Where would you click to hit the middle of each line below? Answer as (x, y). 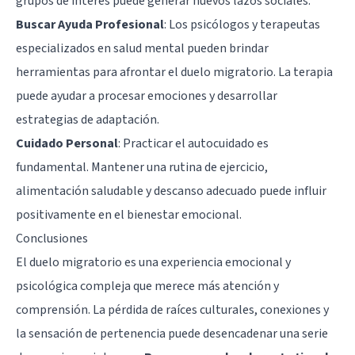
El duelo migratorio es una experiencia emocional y (153, 263)
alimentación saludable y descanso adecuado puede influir (171, 191)
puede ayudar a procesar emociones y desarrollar (147, 96)
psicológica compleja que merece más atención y (147, 286)
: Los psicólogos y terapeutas (242, 25)
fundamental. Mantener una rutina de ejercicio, (142, 168)
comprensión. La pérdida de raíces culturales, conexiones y (172, 310)
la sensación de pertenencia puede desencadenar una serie (172, 334)
